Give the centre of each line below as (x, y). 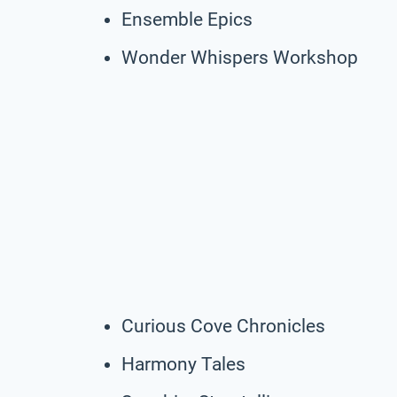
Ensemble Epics (187, 19)
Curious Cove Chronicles (223, 326)
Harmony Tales (183, 364)
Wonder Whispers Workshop (240, 57)
